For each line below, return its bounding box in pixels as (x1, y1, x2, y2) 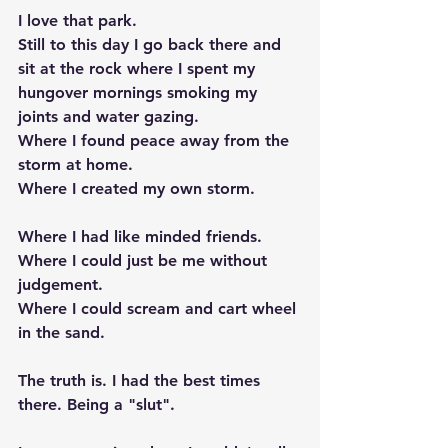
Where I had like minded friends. (18, 227, 267, 246)
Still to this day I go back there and (18, 35, 286, 54)
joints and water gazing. (18, 107, 204, 126)
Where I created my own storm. (18, 179, 255, 198)
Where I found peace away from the (18, 131, 294, 150)
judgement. (18, 275, 108, 294)
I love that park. (18, 11, 142, 30)
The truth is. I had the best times (18, 371, 265, 390)
